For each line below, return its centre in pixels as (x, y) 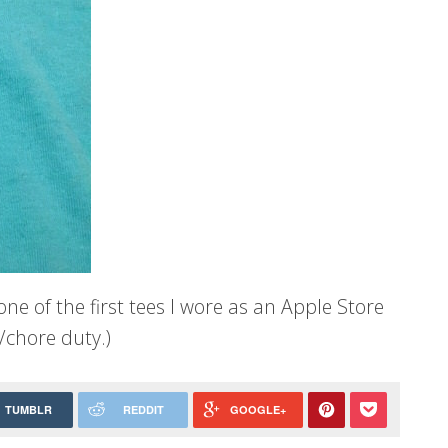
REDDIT (143, 409)
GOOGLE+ (258, 409)
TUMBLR (28, 409)
